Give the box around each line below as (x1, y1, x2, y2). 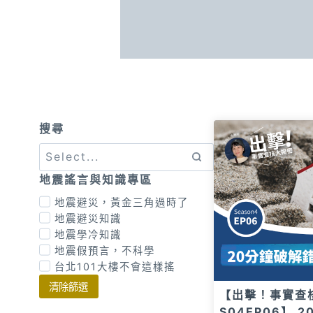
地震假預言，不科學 (54, 244, 155, 256)
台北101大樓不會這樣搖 (54, 260, 175, 272)
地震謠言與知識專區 (39, 172, 152, 187)
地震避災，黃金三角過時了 (54, 196, 189, 208)
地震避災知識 (54, 212, 122, 224)
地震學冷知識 (54, 228, 122, 240)
